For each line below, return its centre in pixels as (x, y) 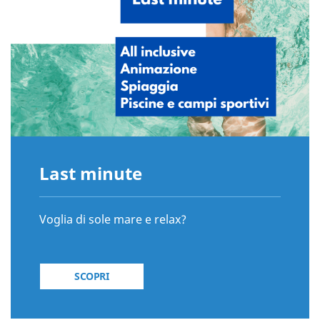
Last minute (91, 173)
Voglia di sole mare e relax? (113, 219)
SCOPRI (92, 276)
